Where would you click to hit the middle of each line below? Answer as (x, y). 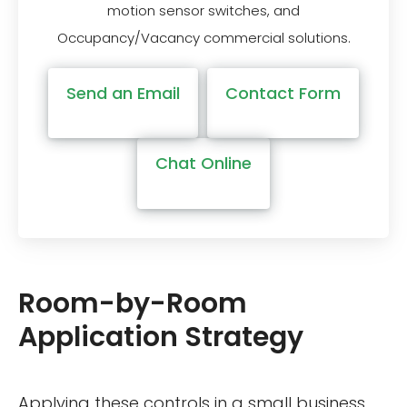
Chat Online (203, 164)
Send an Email (124, 93)
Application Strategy (161, 338)
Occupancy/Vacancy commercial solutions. (203, 37)
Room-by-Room (133, 304)
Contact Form (283, 93)
